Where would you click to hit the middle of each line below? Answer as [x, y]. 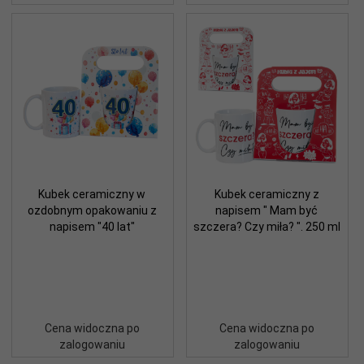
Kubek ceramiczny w [92, 194]
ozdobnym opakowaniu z [92, 210]
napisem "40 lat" [92, 226]
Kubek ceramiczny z [266, 194]
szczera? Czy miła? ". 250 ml [266, 226]
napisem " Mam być [266, 210]
